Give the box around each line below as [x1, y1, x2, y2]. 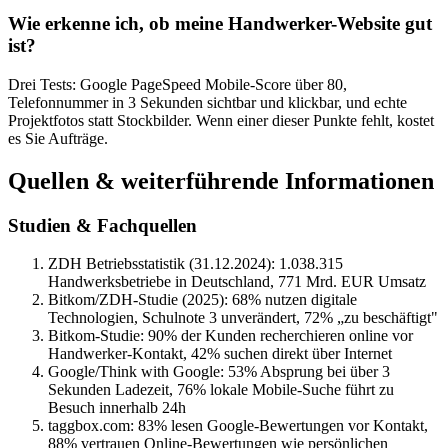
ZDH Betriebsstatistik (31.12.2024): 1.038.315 [48, 255, 343, 273]
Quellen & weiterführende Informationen [8, 167, 434, 194]
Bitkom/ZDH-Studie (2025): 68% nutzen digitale [48, 291, 357, 309]
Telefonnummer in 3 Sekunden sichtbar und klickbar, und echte [8, 93, 407, 111]
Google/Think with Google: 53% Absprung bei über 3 [48, 363, 390, 381]
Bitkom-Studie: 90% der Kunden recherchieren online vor [48, 327, 413, 345]
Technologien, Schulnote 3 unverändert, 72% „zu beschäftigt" [48, 309, 438, 327]
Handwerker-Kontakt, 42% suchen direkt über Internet [48, 345, 392, 363]
